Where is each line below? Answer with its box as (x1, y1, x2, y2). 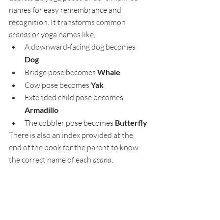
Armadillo (25, 105, 58, 114)
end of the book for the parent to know (9, 142, 140, 152)
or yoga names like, (30, 29, 97, 39)
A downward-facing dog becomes (25, 41, 137, 52)
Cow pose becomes (25, 80, 91, 90)
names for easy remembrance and (9, 4, 123, 15)
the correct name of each (9, 154, 93, 165)
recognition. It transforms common (9, 17, 127, 27)
